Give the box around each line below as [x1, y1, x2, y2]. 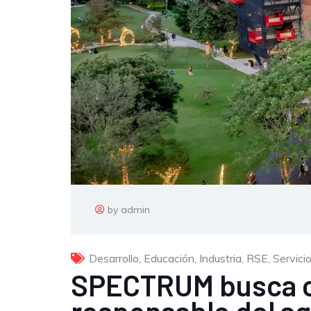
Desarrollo [89, 251, 139, 266]
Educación [144, 251, 194, 266]
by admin [108, 203, 150, 217]
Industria [199, 251, 242, 266]
